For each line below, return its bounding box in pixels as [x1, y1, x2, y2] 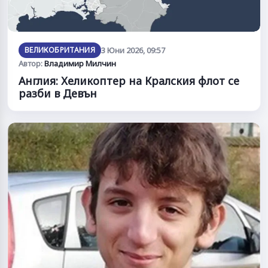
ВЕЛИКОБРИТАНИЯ [25, 44, 96, 55]
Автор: [19, 57, 44, 69]
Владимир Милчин [44, 57, 116, 69]
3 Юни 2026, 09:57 [101, 44, 166, 56]
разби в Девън [19, 86, 97, 100]
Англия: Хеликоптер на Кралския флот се [19, 73, 239, 88]
